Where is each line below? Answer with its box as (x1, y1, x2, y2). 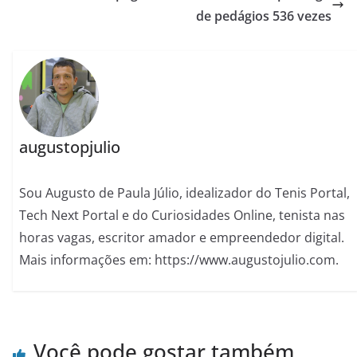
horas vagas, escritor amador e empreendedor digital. (19, 229, 345, 247)
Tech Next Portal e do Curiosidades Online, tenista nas (19, 206, 346, 225)
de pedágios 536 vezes (196, 6, 331, 25)
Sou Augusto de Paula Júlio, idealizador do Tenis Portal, (19, 184, 351, 202)
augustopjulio (19, 136, 121, 159)
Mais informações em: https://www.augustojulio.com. (19, 251, 339, 269)
